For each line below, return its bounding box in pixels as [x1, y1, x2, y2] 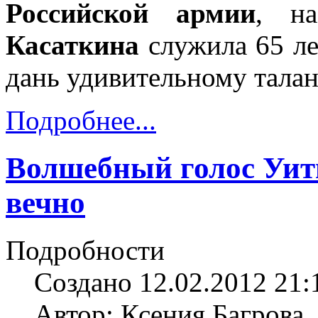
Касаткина [6, 30, 139, 61]
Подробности [6, 235, 165, 266]
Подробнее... [6, 105, 156, 136]
